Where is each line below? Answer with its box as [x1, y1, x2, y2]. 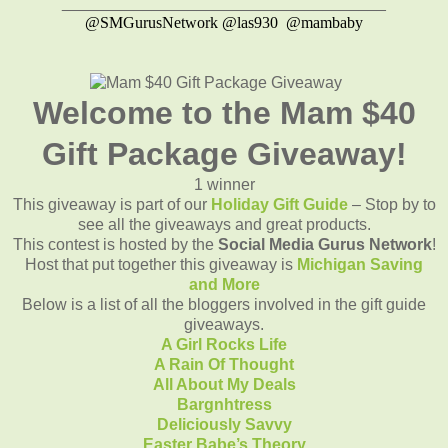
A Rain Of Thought [154, 355, 294, 373]
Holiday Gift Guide [210, 195, 348, 213]
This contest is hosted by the [12, 235, 218, 253]
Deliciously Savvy [156, 415, 292, 433]
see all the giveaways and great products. [77, 215, 371, 233]
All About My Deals [152, 375, 296, 393]
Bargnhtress [176, 395, 272, 413]
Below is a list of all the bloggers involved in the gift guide [22, 295, 426, 313]
